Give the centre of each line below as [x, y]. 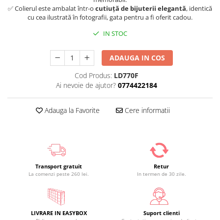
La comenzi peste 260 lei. [59, 174]
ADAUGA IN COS [137, 58]
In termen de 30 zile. [161, 174]
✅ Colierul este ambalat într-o [52, 8]
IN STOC [114, 33]
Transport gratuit [59, 166]
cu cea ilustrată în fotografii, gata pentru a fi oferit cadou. [110, 17]
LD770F [126, 75]
